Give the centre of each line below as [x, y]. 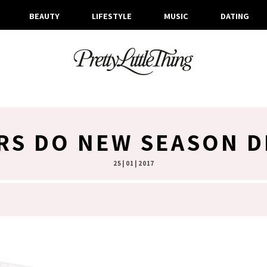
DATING [235, 16]
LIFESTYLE [111, 16]
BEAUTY [44, 16]
